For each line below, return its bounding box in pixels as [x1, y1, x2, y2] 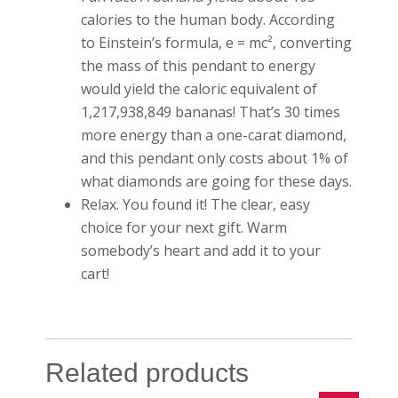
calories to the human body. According [81, 9, 336, 29]
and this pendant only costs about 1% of [81, 147, 349, 168]
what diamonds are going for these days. [81, 171, 353, 191]
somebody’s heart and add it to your [81, 240, 322, 260]
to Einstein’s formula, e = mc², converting [81, 32, 353, 52]
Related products [45, 357, 250, 387]
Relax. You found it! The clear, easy [81, 194, 311, 214]
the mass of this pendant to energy [81, 55, 316, 76]
